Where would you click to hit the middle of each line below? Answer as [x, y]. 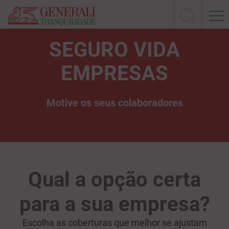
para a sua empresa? [114, 204]
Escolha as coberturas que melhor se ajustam [114, 223]
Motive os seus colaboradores [114, 103]
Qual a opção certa [114, 180]
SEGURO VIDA [114, 50]
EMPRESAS [114, 73]
